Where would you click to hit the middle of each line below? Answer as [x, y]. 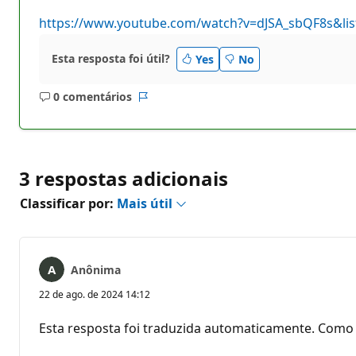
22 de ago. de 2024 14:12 [95, 294]
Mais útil [146, 203]
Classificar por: [68, 203]
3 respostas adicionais [124, 178]
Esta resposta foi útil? [111, 59]
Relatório [167, 104]
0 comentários [92, 97]
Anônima [96, 269]
